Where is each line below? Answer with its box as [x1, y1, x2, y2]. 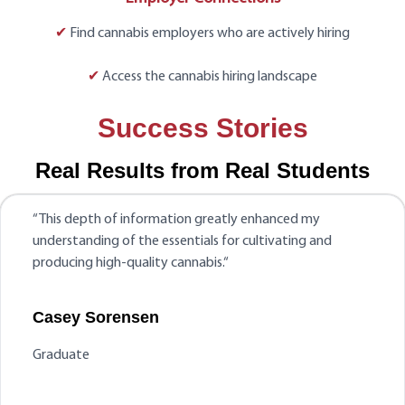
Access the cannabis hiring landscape [99, 70, 317, 85]
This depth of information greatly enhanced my [39, 212, 320, 228]
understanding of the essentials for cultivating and [33, 234, 332, 250]
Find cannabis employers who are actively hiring [67, 26, 350, 42]
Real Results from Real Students [35, 158, 370, 184]
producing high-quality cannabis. [33, 256, 223, 271]
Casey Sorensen [33, 307, 159, 326]
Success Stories [97, 113, 308, 144]
